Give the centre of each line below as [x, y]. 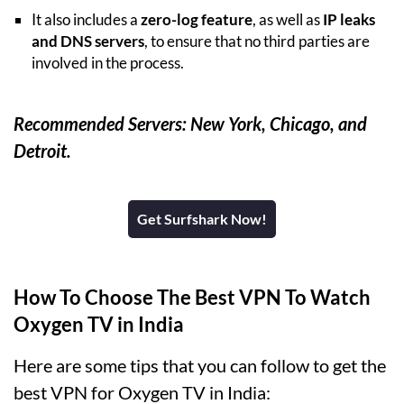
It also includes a [86, 19]
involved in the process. [108, 62]
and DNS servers [88, 41]
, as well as [288, 19]
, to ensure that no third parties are [257, 41]
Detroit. [42, 150]
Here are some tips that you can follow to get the [200, 365]
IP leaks [349, 19]
